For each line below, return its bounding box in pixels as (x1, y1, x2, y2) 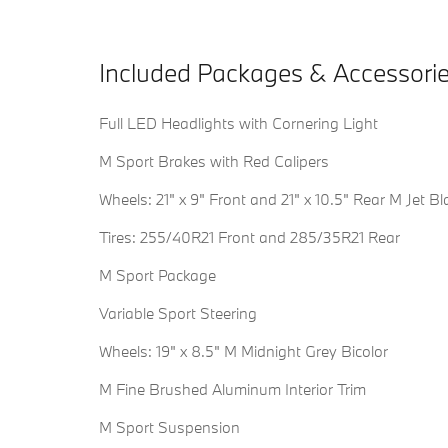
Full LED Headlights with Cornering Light (99, 113, 378, 134)
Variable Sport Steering (99, 303, 257, 324)
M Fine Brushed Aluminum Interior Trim (99, 379, 366, 400)
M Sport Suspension (99, 417, 240, 438)
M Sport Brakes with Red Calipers (99, 151, 329, 172)
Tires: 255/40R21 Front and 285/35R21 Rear (99, 227, 400, 248)
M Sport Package (99, 265, 216, 286)
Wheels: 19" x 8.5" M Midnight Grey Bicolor (99, 341, 388, 362)
